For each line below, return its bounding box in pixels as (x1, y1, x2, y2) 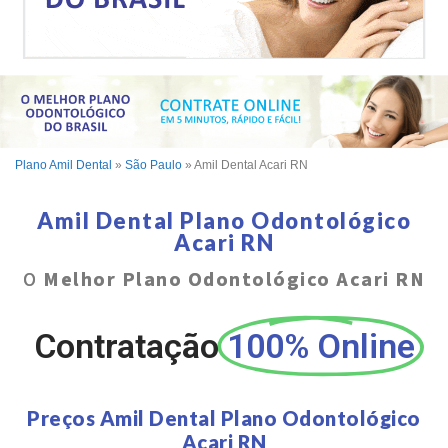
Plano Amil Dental (15, 158, 112, 173)
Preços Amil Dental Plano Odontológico (27, 406, 421, 431)
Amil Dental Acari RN (194, 158, 308, 173)
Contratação (33, 326, 219, 367)
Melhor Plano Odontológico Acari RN (43, 267, 425, 294)
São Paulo (125, 158, 182, 173)
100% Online (226, 326, 415, 367)
